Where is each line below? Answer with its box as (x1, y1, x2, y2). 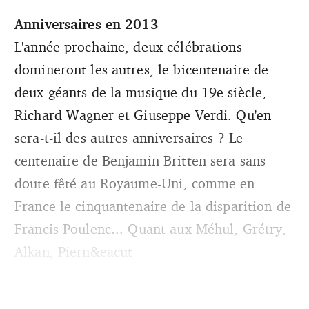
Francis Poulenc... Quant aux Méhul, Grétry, (14, 220, 287, 238)
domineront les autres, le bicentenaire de (14, 61, 269, 79)
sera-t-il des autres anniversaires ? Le (14, 129, 243, 147)
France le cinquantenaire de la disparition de (14, 197, 291, 215)
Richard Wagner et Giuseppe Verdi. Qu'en (14, 106, 272, 124)
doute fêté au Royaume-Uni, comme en (14, 175, 255, 192)
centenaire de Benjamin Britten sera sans (14, 152, 266, 170)
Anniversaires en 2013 (14, 15, 159, 33)
